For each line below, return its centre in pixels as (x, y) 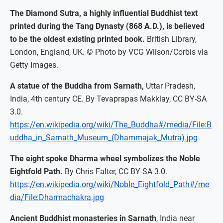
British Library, (171, 39)
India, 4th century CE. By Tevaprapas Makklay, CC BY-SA (108, 99)
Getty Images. (34, 65)
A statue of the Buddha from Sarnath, (77, 86)
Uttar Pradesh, (169, 86)
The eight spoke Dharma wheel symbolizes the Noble (105, 159)
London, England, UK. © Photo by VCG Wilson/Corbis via (109, 52)
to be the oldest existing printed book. (77, 39)
